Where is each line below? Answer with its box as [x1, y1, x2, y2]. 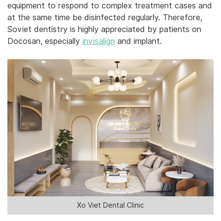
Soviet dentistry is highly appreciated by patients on [7, 24, 201, 34]
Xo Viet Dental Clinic [77, 201, 144, 210]
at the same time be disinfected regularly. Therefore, [7, 12, 202, 22]
